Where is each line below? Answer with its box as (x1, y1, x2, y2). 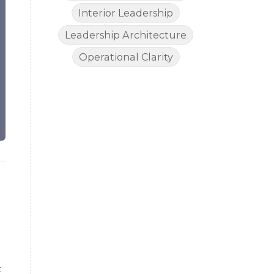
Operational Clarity (78, 51, 173, 64)
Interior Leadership (78, 7, 174, 20)
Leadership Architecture (65, 29, 187, 42)
